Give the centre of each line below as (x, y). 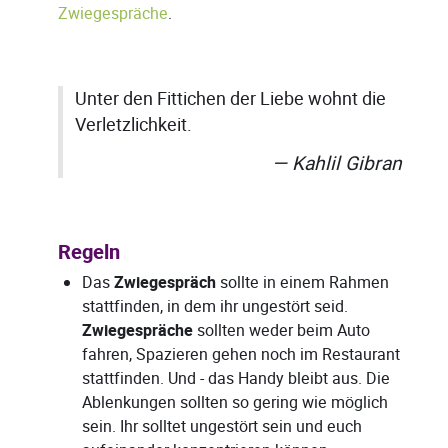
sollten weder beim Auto (281, 331)
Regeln (89, 253)
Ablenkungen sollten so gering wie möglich (235, 403)
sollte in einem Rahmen (302, 283)
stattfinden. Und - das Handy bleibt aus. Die (236, 379)
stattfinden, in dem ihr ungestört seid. (215, 307)
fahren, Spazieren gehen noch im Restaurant (241, 355)
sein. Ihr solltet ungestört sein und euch (222, 427)
